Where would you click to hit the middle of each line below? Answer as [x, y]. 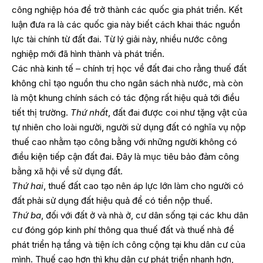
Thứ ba [26, 215]
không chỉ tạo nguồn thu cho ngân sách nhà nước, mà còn [127, 83]
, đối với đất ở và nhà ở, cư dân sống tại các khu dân [145, 215]
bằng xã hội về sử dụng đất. [67, 171]
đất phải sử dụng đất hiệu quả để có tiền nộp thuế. [112, 201]
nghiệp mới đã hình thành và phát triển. [88, 54]
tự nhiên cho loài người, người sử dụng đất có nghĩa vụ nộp [129, 127]
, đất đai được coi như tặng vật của [178, 113]
